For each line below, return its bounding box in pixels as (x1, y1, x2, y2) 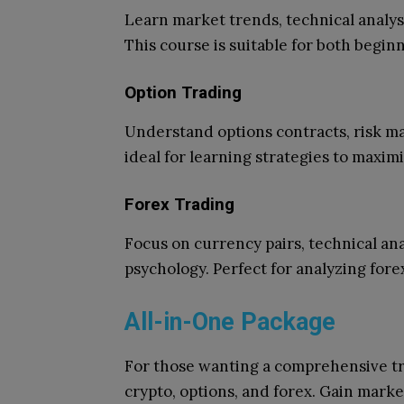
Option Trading (124, 82, 242, 103)
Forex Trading (124, 194, 234, 215)
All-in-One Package (124, 308, 335, 336)
